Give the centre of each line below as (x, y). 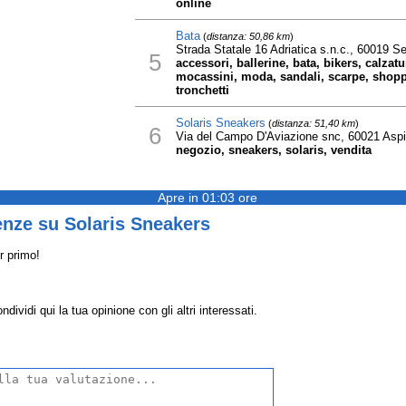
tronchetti (202, 90)
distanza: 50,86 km (248, 36)
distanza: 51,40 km (313, 123)
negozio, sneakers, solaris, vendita (273, 150)
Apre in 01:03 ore (208, 198)
